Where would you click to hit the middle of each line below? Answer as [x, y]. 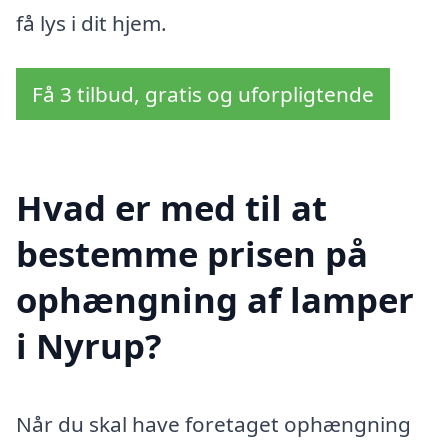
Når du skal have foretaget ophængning [213, 424]
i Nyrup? [89, 346]
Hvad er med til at [171, 208]
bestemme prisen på [192, 254]
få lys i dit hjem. [91, 22]
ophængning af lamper [215, 300]
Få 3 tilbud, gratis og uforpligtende [203, 94]
